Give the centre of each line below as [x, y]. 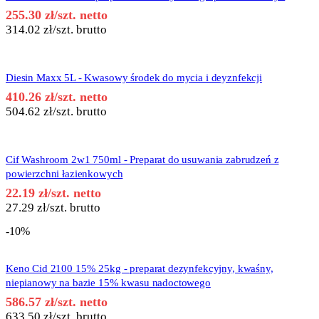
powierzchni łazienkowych [64, 174]
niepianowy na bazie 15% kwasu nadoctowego [108, 283]
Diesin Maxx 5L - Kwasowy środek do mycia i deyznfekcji [134, 78]
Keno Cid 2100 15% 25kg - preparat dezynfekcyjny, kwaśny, [140, 269]
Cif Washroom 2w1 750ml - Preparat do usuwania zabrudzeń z [142, 160]
